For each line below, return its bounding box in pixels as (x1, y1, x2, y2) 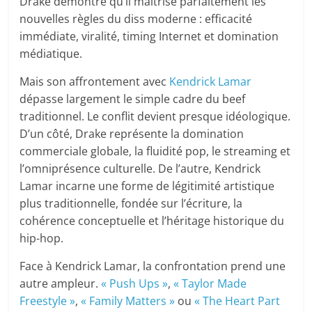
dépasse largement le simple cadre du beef (19, 91, 246, 107)
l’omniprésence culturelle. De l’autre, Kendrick (19, 161, 261, 177)
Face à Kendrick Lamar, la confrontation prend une (19, 258, 286, 274)
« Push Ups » (101, 276, 169, 292)
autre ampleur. (19, 276, 102, 292)
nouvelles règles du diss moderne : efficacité (19, 11, 253, 27)
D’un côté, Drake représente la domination (19, 126, 244, 142)
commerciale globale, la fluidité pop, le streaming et (19, 143, 291, 159)
